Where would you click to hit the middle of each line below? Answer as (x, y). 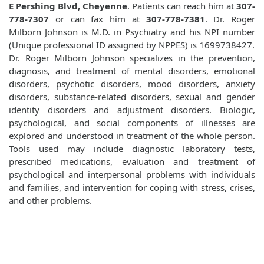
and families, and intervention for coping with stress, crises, (132, 188)
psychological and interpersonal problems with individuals (132, 175)
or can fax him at (98, 19)
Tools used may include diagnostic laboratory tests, (132, 149)
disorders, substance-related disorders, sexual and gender (132, 97)
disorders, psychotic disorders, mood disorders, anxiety (132, 84)
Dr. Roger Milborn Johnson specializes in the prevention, (132, 58)
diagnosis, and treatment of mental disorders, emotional (132, 71)
